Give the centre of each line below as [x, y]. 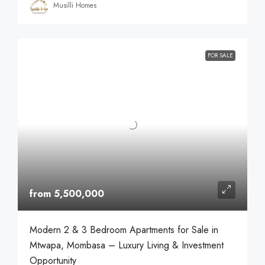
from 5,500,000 [67, 193]
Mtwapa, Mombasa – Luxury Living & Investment [127, 245]
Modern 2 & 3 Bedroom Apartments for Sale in [124, 230]
